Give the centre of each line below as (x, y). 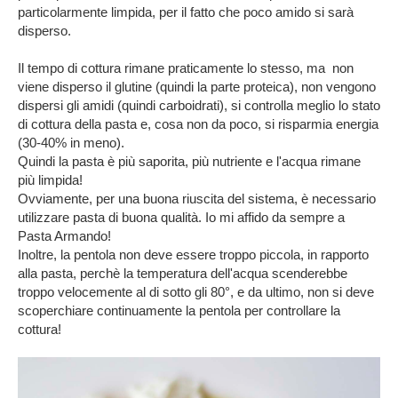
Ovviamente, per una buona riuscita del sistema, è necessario (197, 199)
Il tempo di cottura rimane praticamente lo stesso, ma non (186, 68)
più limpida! (50, 180)
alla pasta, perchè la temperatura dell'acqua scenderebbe (183, 274)
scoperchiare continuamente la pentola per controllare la (179, 311)
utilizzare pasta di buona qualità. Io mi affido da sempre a (181, 218)
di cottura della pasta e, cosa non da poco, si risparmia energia (198, 124)
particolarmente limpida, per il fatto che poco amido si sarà (186, 12)
